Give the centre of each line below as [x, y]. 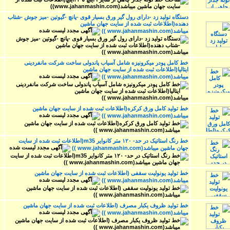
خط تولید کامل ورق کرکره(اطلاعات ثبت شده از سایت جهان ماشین [110, 108]
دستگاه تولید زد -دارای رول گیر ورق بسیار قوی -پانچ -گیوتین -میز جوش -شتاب [98, 17]
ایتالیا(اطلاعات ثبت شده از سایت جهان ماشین [136, 69]
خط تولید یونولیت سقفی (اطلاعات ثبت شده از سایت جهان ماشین [111, 173]
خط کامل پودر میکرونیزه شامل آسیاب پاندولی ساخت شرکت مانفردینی [106, 62]
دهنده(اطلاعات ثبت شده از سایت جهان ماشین [134, 23]
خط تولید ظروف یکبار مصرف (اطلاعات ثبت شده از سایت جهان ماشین [106, 205]
